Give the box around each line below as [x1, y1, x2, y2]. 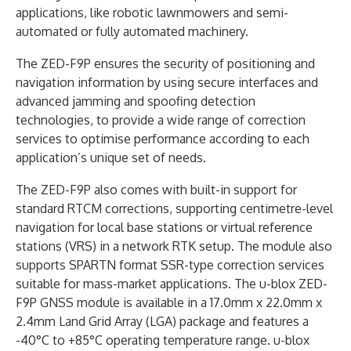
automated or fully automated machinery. [16, 23, 248, 39]
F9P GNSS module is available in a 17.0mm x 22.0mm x [16, 294, 322, 310]
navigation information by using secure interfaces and [16, 74, 318, 90]
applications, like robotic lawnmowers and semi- [16, 4, 288, 20]
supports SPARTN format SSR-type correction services [16, 256, 324, 273]
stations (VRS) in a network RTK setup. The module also [16, 237, 332, 254]
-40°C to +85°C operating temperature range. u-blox [16, 331, 309, 348]
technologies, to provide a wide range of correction [16, 111, 306, 128]
